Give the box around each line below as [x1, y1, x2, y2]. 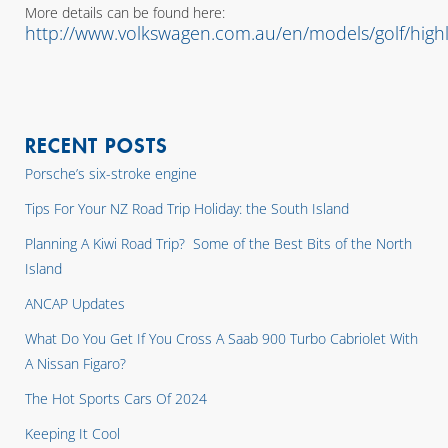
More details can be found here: [25, 3, 225, 22]
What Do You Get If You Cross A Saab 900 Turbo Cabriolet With [25, 329, 418, 348]
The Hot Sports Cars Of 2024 [25, 389, 207, 408]
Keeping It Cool [25, 424, 120, 443]
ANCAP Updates [25, 294, 125, 313]
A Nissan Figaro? [25, 354, 126, 373]
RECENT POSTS [25, 132, 168, 159]
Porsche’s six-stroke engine [25, 164, 197, 183]
